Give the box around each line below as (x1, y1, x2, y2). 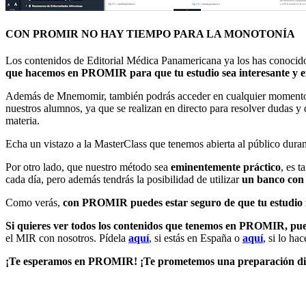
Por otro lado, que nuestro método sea (5, 161, 171, 173)
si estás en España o (154, 232, 242, 245)
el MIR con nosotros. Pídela (5, 232, 126, 245)
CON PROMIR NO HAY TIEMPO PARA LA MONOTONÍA (5, 28, 295, 40)
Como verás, (5, 197, 63, 209)
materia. (5, 115, 42, 127)
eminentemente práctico (171, 161, 281, 173)
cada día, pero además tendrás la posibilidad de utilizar (5, 173, 242, 186)
